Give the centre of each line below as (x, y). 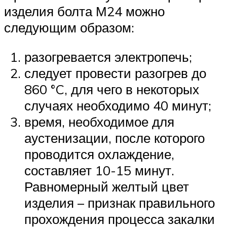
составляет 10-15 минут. (99, 170)
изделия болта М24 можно (84, 11)
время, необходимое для (99, 121)
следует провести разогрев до (115, 73)
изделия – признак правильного (120, 202)
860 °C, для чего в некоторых (112, 89)
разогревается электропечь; (108, 56)
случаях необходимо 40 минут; (118, 105)
